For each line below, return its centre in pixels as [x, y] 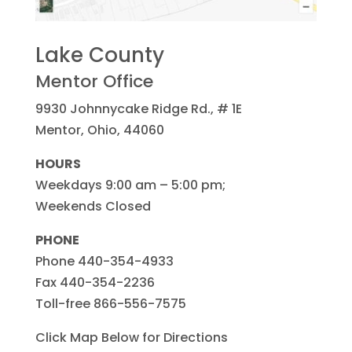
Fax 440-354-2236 [95, 282]
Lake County [99, 55]
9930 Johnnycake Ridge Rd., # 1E [138, 108]
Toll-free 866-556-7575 [110, 303]
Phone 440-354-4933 [104, 261]
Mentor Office [94, 81]
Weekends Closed [93, 206]
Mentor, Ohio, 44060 [99, 130]
